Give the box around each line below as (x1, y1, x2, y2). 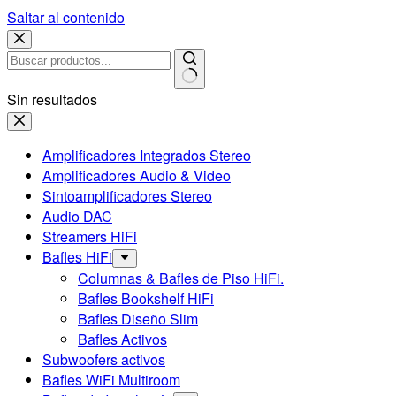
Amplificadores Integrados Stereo (42, 145, 251, 165)
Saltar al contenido (7, 7, 125, 27)
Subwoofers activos (42, 349, 165, 369)
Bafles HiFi (42, 247, 112, 267)
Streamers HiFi (42, 226, 137, 247)
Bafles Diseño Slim (78, 308, 198, 329)
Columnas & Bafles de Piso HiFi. (78, 268, 284, 288)
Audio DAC (42, 206, 112, 226)
